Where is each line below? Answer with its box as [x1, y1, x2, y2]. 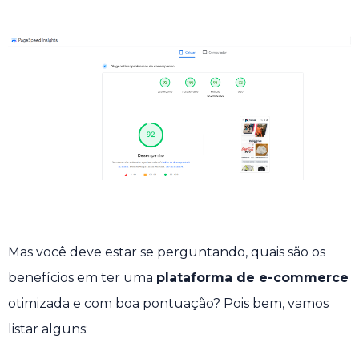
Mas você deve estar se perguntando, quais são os [8, 244, 325, 260]
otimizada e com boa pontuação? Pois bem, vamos [8, 296, 329, 312]
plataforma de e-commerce [156, 270, 349, 286]
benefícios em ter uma [8, 270, 156, 286]
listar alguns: [8, 321, 91, 337]
